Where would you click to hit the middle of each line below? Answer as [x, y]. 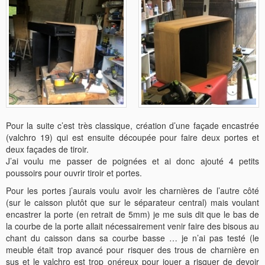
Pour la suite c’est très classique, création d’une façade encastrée [132, 125]
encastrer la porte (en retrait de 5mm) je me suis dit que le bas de [132, 214]
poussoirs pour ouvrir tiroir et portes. [74, 172]
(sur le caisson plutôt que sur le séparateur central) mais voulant [132, 202]
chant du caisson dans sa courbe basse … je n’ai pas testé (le [132, 237]
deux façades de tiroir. [47, 149]
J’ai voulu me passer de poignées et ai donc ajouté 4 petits [132, 161]
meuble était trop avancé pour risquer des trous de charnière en [132, 249]
